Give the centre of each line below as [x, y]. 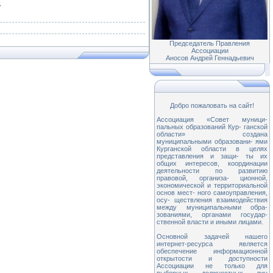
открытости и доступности [212, 258]
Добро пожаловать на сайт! [212, 105]
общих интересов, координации [212, 163]
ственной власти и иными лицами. [210, 222]
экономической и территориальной [212, 185]
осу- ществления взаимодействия [212, 200]
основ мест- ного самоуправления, [212, 193]
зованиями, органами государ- [212, 214]
